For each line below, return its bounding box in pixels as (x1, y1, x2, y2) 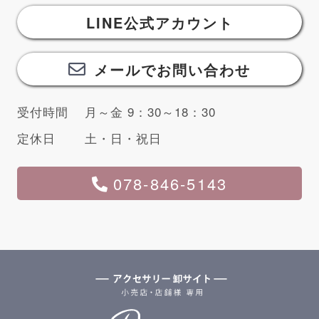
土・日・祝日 (85, 129, 162, 147)
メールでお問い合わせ (94, 59, 251, 80)
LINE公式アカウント (85, 12, 234, 33)
